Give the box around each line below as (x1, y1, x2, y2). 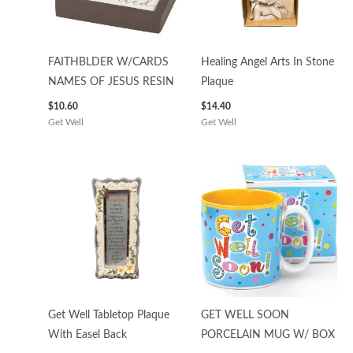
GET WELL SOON (200, 309, 289, 321)
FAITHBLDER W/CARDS (48, 56, 169, 68)
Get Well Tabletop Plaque (48, 309, 170, 321)
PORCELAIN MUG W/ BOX (200, 329, 335, 340)
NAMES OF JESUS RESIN (48, 76, 175, 87)
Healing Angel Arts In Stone (200, 56, 334, 68)
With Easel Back (48, 329, 128, 340)
